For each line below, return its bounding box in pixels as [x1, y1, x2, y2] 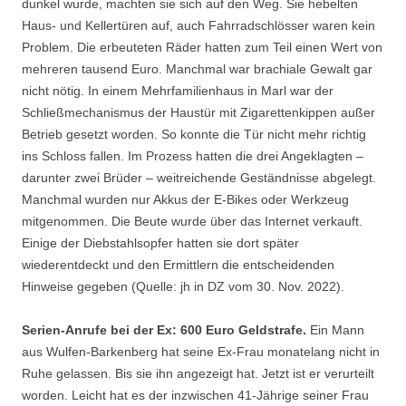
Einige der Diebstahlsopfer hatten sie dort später [22, 236, 299, 251]
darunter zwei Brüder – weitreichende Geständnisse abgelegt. [22, 170, 376, 186]
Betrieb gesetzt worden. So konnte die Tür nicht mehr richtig [22, 127, 366, 142]
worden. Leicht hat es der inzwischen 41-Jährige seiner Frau [22, 388, 369, 403]
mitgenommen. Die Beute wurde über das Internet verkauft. [22, 214, 362, 229]
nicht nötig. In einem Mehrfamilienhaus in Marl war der [22, 83, 333, 99]
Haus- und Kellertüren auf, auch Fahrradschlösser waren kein [22, 18, 375, 34]
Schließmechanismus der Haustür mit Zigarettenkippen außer [22, 105, 375, 121]
